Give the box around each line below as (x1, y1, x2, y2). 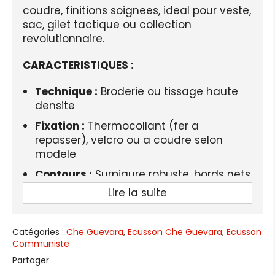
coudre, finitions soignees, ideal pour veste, (23, 2, 251, 18)
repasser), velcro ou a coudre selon (35, 132, 223, 147)
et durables (35, 180, 96, 196)
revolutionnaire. (23, 31, 104, 46)
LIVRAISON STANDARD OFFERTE (35, 235, 202, 250)
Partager (12, 254, 49, 266)
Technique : (35, 83, 98, 99)
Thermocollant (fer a (85, 118, 199, 133)
